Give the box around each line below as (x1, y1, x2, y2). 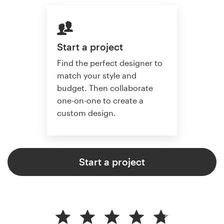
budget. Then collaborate (57, 83, 153, 93)
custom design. (57, 108, 116, 118)
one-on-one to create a (57, 95, 143, 105)
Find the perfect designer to (57, 58, 162, 68)
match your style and (57, 70, 136, 80)
